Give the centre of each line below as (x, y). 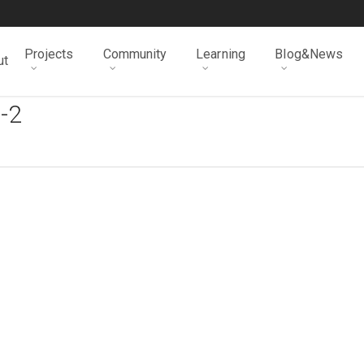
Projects (49, 54)
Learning (221, 54)
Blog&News (309, 54)
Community (135, 54)
